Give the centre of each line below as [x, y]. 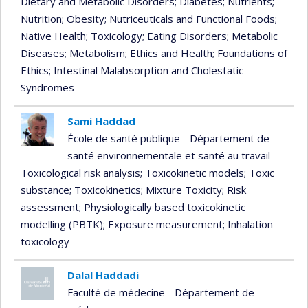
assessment [50, 207]
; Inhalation [248, 224]
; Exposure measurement [163, 224]
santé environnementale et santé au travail [168, 156]
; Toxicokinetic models [192, 173]
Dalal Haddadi [103, 275]
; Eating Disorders [185, 36]
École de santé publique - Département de [168, 139]
